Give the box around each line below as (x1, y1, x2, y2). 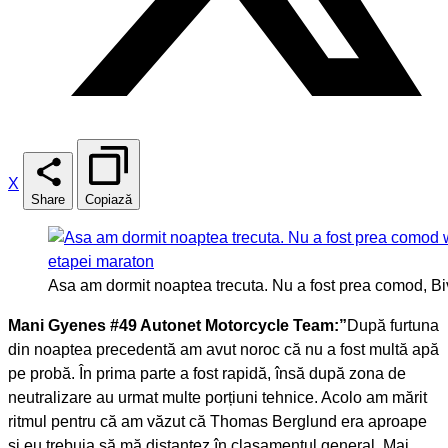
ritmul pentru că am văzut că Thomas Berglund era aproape (8, 412, 427, 430)
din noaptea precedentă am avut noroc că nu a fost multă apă (8, 340, 439, 358)
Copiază (85, 191, 132, 207)
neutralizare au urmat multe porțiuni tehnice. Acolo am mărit (8, 388, 427, 406)
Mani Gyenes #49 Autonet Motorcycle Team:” (8, 316, 347, 334)
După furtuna (347, 316, 439, 334)
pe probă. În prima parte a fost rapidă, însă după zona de (8, 364, 406, 382)
